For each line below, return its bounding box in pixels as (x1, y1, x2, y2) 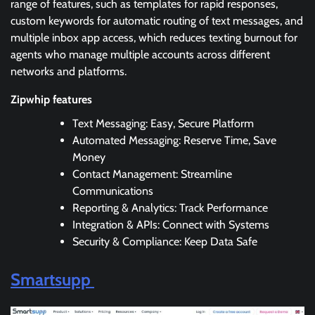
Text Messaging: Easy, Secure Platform (72, 116, 254, 130)
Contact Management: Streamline (72, 167, 232, 181)
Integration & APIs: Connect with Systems (72, 217, 269, 231)
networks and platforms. (11, 64, 127, 78)
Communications (72, 184, 153, 198)
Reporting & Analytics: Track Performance (72, 200, 268, 214)
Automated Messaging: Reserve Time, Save (72, 133, 276, 147)
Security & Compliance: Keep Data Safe (72, 234, 257, 248)
